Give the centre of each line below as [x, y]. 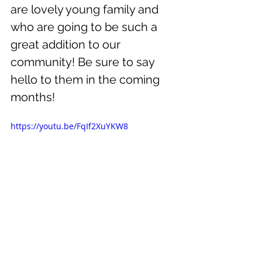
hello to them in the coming [87, 80]
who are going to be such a [85, 27]
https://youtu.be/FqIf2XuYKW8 [69, 126]
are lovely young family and [86, 9]
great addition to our [67, 44]
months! [33, 97]
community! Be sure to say [84, 62]
